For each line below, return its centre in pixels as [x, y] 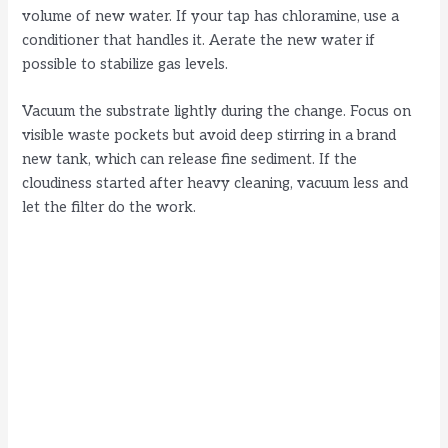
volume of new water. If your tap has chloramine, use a [211, 16]
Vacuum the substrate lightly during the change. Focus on [217, 112]
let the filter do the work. [109, 208]
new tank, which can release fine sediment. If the [190, 160]
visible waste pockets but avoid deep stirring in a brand [209, 136]
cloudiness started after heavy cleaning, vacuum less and [215, 184]
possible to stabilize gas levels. [125, 64]
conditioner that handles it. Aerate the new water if [199, 40]
